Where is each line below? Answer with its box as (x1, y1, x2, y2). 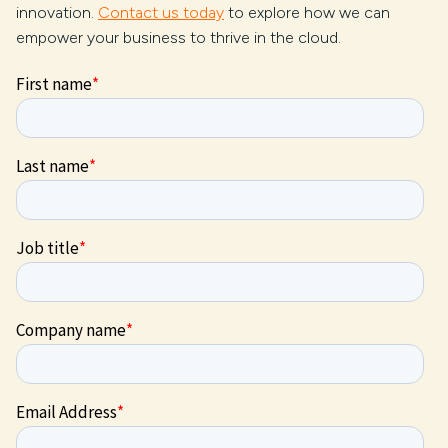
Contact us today (98, 3, 224, 22)
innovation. (16, 3, 98, 22)
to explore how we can (224, 3, 390, 22)
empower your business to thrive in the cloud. (16, 28, 341, 47)
